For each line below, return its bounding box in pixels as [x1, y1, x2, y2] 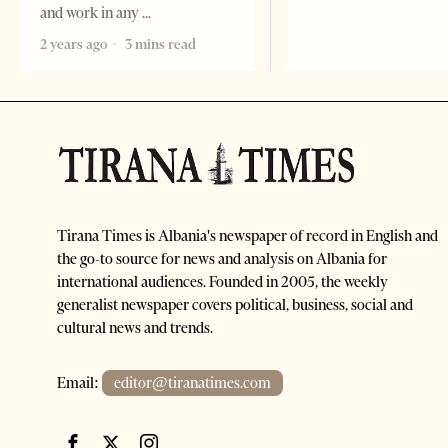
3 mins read [122, 34, 196, 53]
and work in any [40, 3, 142, 22]
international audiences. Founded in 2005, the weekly [57, 272, 388, 291]
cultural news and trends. [57, 318, 213, 337]
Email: [57, 373, 102, 392]
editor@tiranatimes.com [114, 373, 271, 392]
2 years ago [40, 34, 107, 53]
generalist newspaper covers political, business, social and [57, 295, 413, 314]
